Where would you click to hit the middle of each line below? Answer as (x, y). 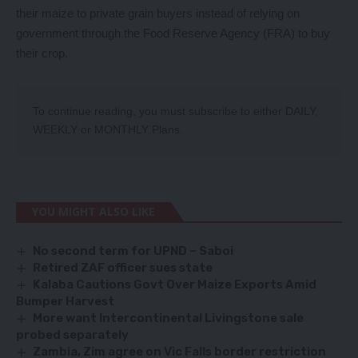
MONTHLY (121, 129)
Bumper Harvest (65, 302)
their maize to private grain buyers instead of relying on (158, 13)
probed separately (72, 335)
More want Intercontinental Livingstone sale (169, 318)
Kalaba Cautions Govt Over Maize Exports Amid (175, 285)
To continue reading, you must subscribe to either (159, 111)
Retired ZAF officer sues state (123, 268)
